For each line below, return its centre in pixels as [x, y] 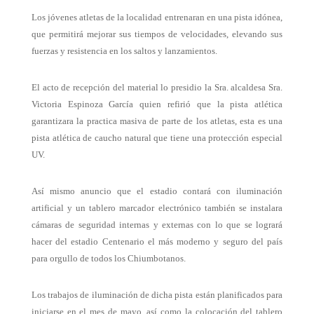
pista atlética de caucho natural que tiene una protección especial [157, 138]
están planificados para [239, 295]
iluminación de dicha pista [142, 295]
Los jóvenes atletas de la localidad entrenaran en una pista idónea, [157, 18]
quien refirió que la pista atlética [211, 104]
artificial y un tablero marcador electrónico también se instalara [157, 208]
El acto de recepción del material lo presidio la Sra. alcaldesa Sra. [157, 88]
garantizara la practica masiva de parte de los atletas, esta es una [157, 121]
